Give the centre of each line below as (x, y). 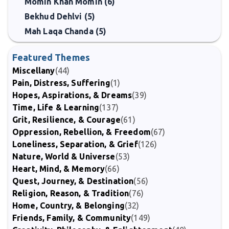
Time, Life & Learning (56, 107)
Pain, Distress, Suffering (61, 83)
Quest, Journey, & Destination (73, 181)
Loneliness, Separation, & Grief (75, 144)
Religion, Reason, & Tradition (71, 193)
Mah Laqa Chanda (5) (66, 31)
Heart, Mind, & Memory (59, 169)
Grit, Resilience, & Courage (67, 120)
